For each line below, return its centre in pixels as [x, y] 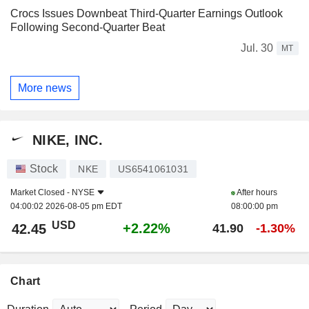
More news [45, 88]
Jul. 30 [257, 48]
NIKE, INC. [68, 140]
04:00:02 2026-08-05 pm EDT [66, 207]
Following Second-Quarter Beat [88, 28]
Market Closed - [41, 193]
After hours [256, 193]
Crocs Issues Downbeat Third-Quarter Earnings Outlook [147, 14]
